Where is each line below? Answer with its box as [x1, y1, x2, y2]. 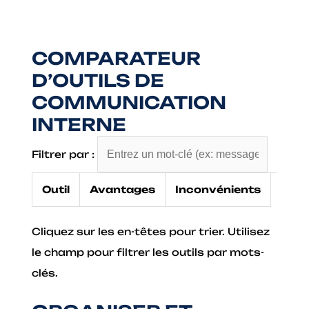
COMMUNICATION [32, 91, 227, 113]
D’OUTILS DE [32, 69, 165, 91]
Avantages [90, 183, 156, 196]
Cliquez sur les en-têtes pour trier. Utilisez [32, 226, 270, 238]
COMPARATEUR [32, 47, 201, 69]
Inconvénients [175, 183, 261, 196]
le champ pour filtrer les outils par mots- [32, 246, 265, 259]
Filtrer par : [32, 148, 95, 160]
